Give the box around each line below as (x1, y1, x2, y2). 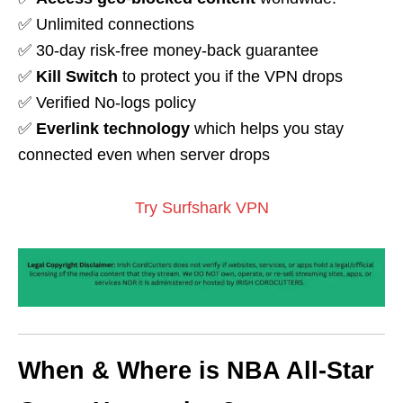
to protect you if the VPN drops (118, 67, 343, 86)
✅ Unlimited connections (18, 15, 199, 34)
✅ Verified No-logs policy (18, 94, 196, 112)
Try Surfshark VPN (134, 199, 269, 218)
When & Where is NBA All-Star (18, 357, 374, 385)
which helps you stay (190, 120, 344, 139)
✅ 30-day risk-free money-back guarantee (18, 41, 318, 60)
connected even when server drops (18, 146, 270, 165)
